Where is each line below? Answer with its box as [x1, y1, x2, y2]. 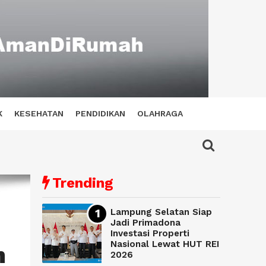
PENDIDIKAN [75, 108, 125, 118]
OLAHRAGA [137, 108, 183, 118]
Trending [52, 175, 113, 192]
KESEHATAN [14, 108, 64, 118]
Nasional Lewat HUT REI [110, 239, 219, 250]
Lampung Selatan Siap [110, 207, 212, 218]
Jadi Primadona [110, 217, 180, 229]
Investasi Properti [110, 228, 189, 239]
